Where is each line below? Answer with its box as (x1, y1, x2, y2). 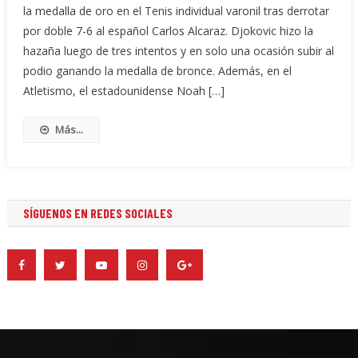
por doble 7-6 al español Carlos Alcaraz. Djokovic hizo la (22, 23, 313, 39)
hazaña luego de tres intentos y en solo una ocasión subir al (22, 43, 334, 59)
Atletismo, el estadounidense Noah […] (22, 83, 225, 99)
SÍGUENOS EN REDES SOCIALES (22, 205, 173, 221)
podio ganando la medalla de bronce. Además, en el (22, 63, 292, 79)
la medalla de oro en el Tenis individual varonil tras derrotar (22, 3, 329, 19)
